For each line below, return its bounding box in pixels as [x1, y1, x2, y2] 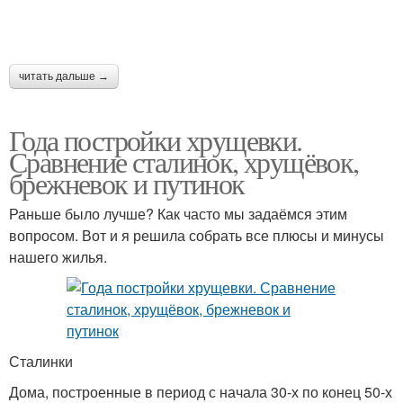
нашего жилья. [9, 246, 107, 267]
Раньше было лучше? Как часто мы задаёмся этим [9, 203, 347, 224]
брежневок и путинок [9, 164, 245, 202]
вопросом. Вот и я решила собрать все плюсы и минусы [9, 225, 384, 246]
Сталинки [9, 351, 73, 372]
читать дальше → [19, 70, 109, 83]
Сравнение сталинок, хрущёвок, [9, 142, 359, 181]
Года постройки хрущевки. [9, 121, 302, 159]
